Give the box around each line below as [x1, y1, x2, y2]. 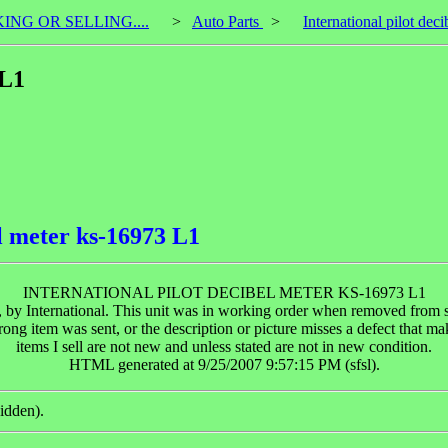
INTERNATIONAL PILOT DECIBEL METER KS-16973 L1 [22, 283, 426, 301]
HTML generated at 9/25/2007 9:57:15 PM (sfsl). [68, 355, 380, 373]
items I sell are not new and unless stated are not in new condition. [16, 337, 432, 355]
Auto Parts [192, 13, 263, 30]
